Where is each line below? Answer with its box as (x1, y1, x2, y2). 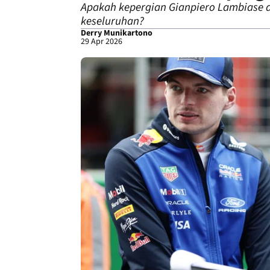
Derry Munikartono (81, 27, 152, 39)
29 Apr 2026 (81, 36, 122, 48)
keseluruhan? (81, 13, 144, 30)
